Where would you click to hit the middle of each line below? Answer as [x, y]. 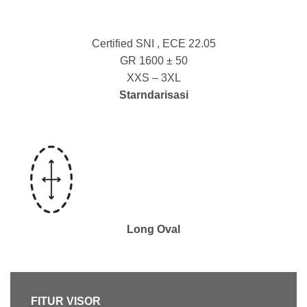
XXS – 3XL [153, 77]
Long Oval [153, 229]
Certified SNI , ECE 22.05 [153, 43]
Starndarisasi [153, 95]
